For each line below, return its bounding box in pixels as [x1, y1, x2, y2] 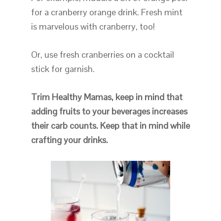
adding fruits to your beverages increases [31, 106, 187, 117]
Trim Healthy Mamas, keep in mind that [31, 91, 183, 103]
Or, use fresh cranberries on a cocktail [31, 49, 174, 61]
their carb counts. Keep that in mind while [31, 120, 190, 132]
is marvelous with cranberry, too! [31, 21, 155, 33]
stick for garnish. [31, 63, 95, 75]
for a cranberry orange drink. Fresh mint [31, 6, 183, 18]
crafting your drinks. [31, 134, 108, 146]
